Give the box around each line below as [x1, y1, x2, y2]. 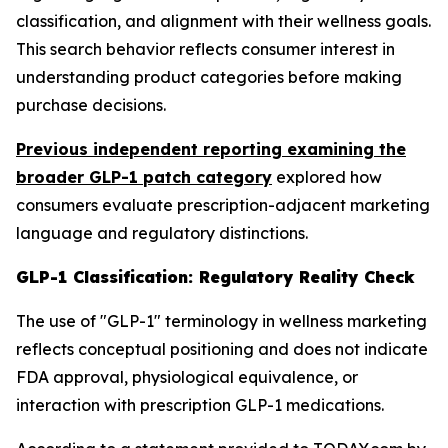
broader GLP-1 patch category [16, 167, 272, 187]
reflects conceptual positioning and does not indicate [16, 339, 428, 359]
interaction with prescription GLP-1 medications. [16, 395, 384, 415]
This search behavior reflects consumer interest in [16, 39, 395, 59]
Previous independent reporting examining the [16, 139, 406, 159]
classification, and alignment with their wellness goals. [16, 11, 431, 31]
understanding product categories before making [16, 67, 402, 87]
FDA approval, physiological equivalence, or [16, 367, 358, 387]
